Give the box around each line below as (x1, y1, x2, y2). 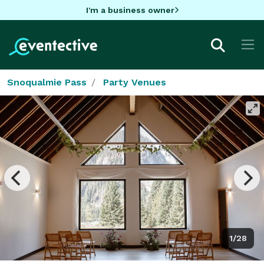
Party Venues (103, 76, 166, 88)
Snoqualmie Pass (7, 76, 87, 88)
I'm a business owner (85, 5, 174, 15)
